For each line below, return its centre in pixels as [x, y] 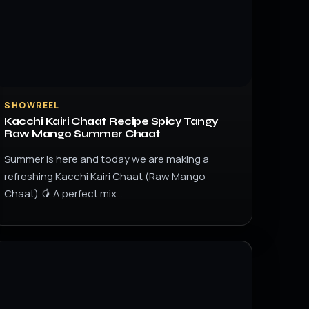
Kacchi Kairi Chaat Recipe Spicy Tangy [111, 121]
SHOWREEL [32, 105]
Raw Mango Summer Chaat [82, 134]
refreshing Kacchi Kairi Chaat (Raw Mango [105, 176]
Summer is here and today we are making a [107, 159]
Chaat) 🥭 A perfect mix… [64, 193]
